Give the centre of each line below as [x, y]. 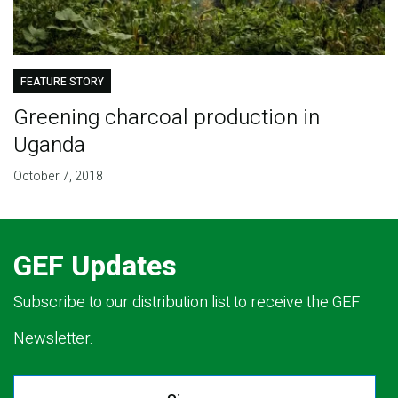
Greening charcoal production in [166, 118]
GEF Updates [95, 267]
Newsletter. [53, 339]
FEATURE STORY [62, 82]
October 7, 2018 [58, 177]
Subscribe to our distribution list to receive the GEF [187, 303]
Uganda [49, 146]
